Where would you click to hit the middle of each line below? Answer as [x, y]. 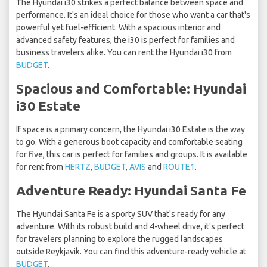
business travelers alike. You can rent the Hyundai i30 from [124, 53]
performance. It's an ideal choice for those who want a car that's [133, 15]
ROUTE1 [179, 167]
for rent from [41, 167]
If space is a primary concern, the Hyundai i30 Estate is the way [131, 130]
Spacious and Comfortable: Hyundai [131, 89]
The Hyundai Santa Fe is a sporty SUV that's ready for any [121, 214]
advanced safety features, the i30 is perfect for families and [125, 40]
